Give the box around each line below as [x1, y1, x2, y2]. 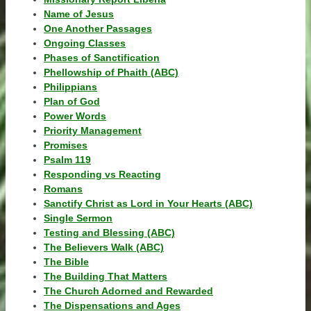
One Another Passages [44, 23, 152, 34]
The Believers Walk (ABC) [44, 242, 164, 253]
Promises [44, 140, 87, 151]
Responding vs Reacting [44, 169, 161, 180]
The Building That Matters [44, 271, 167, 282]
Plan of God [44, 96, 100, 107]
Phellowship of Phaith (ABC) [44, 67, 178, 78]
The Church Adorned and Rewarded [44, 285, 213, 296]
